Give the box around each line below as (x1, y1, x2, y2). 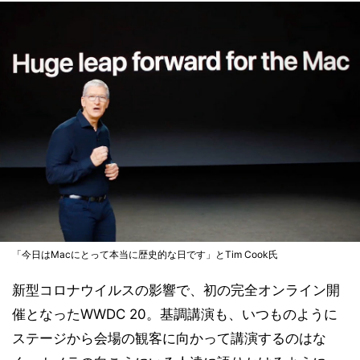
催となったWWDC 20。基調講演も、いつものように (12, 305, 337, 322)
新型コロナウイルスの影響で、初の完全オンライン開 (12, 281, 340, 298)
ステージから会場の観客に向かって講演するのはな (12, 329, 326, 346)
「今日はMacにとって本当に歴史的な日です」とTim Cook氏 (12, 247, 278, 260)
